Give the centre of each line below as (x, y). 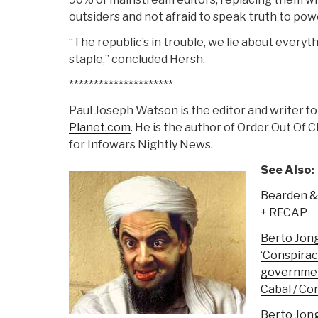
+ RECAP (284, 213)
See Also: (287, 170)
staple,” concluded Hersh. (137, 60)
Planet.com (100, 128)
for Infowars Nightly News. (141, 145)
